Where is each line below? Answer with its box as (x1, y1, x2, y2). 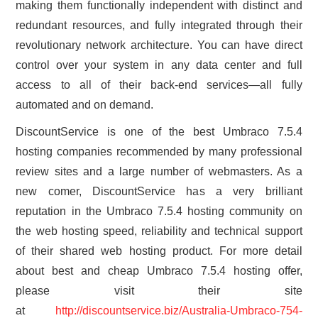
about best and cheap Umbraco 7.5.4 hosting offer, (16, 264, 302, 277)
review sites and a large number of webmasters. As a (16, 165, 302, 177)
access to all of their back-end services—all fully (16, 78, 302, 91)
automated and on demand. (16, 98, 154, 111)
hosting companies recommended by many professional (16, 145, 302, 158)
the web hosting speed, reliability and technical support (16, 224, 302, 237)
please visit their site (16, 284, 302, 297)
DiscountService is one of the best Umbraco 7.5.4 (16, 125, 302, 138)
